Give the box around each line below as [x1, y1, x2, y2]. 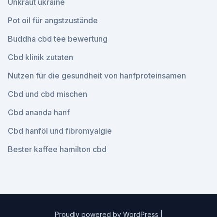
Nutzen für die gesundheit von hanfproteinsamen [8, 71, 186, 80]
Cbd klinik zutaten [8, 52, 73, 62]
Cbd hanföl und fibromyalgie [8, 126, 112, 136]
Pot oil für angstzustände [8, 15, 98, 25]
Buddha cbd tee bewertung [8, 34, 108, 44]
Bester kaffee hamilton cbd [8, 144, 107, 154]
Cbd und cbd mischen [8, 89, 87, 99]
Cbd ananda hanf [8, 108, 70, 117]
